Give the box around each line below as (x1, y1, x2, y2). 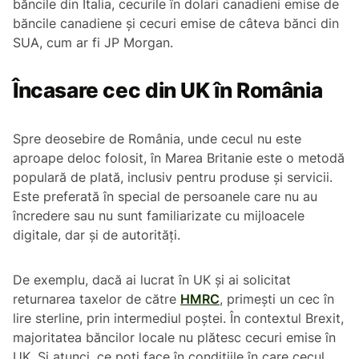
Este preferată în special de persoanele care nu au (13, 188, 317, 204)
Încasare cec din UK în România (13, 77, 323, 103)
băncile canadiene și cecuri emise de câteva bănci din (13, 14, 339, 31)
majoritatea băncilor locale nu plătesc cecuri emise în (13, 329, 336, 345)
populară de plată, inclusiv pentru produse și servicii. (13, 168, 333, 185)
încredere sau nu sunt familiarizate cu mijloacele (13, 207, 305, 224)
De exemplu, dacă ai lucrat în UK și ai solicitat (13, 271, 291, 288)
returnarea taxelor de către (13, 290, 180, 307)
